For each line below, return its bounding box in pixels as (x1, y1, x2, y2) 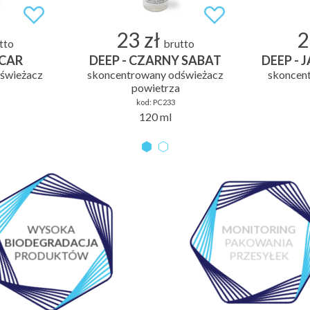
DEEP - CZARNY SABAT (89, 52, 221, 68)
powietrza (131, 80, 180, 94)
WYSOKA (27, 222, 75, 236)
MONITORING (221, 222, 296, 236)
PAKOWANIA (224, 235, 293, 249)
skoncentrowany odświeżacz (87, 67, 224, 81)
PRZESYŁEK (229, 248, 289, 262)
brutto (164, 37, 194, 50)
